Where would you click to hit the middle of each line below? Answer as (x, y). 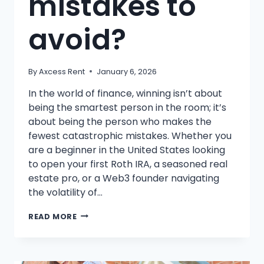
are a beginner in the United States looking (127, 150)
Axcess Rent (62, 71)
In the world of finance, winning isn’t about (125, 93)
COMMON (97, 236)
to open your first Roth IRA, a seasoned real (128, 164)
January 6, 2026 (127, 71)
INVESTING (100, 247)
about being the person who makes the (120, 121)
